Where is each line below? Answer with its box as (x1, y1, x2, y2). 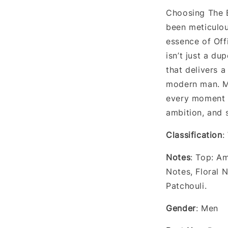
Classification (166, 129, 222, 140)
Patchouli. (166, 180, 210, 191)
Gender (166, 203, 196, 213)
